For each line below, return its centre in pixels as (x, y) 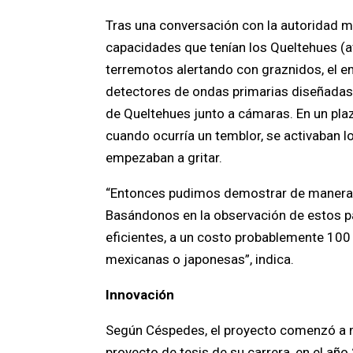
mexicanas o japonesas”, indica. (200, 259)
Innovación (140, 295)
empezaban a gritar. (164, 158)
